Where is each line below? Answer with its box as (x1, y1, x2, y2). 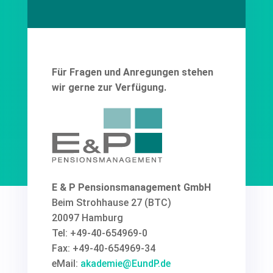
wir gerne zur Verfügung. (51, 82, 166, 93)
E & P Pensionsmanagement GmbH (51, 182, 211, 193)
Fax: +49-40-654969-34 (51, 243, 155, 254)
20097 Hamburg (51, 212, 123, 224)
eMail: (51, 258, 80, 269)
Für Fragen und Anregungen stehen (51, 66, 213, 78)
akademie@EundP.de (80, 258, 171, 269)
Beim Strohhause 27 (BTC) (51, 197, 171, 208)
